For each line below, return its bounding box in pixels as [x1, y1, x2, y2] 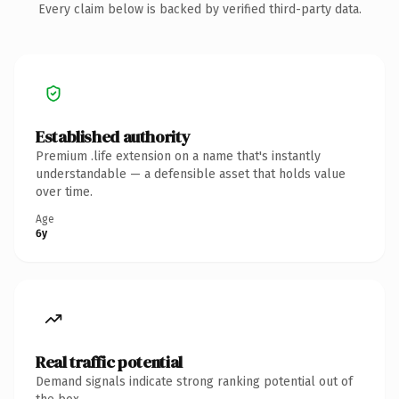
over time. [36, 183, 93, 199]
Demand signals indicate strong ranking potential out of [36, 373, 353, 389]
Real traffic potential [36, 350, 183, 373]
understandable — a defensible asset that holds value [36, 166, 346, 182]
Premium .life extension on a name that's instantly [36, 148, 321, 164]
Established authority [36, 125, 191, 148]
